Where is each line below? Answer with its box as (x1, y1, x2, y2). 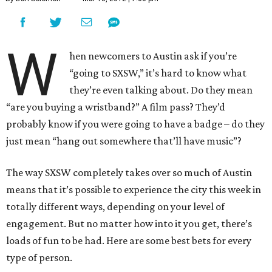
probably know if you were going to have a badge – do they (6, 118, 265, 130)
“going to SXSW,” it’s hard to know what (69, 67, 247, 79)
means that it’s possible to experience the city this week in (6, 183, 261, 195)
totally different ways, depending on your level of (6, 200, 225, 212)
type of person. (6, 251, 72, 263)
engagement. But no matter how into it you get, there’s (6, 217, 252, 229)
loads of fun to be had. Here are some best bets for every (6, 234, 251, 246)
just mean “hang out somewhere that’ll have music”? (6, 135, 242, 147)
